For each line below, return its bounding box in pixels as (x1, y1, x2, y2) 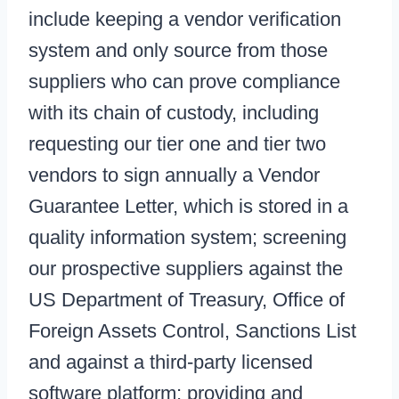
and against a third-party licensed (28, 351, 313, 374)
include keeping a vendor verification (28, 8, 341, 31)
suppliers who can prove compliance (28, 70, 340, 94)
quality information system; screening (28, 226, 346, 249)
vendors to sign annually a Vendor (28, 164, 320, 187)
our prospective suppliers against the (28, 257, 343, 281)
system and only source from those (28, 39, 328, 62)
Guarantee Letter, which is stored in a (28, 195, 348, 218)
